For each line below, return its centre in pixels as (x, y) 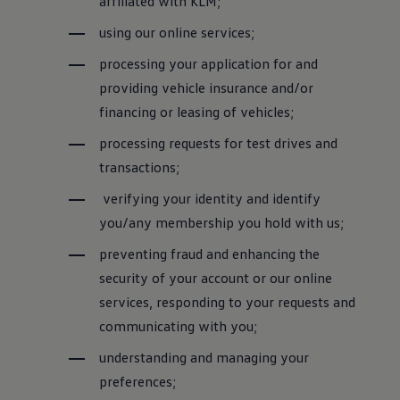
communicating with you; (179, 326)
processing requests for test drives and (219, 143)
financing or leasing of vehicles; (197, 112)
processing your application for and (209, 63)
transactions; (140, 167)
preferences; (138, 381)
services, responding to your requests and (228, 302)
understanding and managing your (204, 357)
